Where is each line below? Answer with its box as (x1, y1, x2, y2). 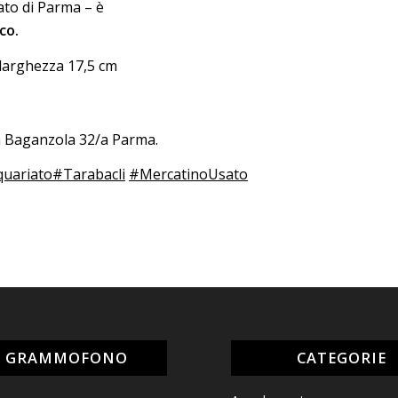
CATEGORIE (296, 347, 386, 369)
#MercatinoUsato (129, 164, 248, 185)
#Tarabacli (52, 164, 125, 185)
